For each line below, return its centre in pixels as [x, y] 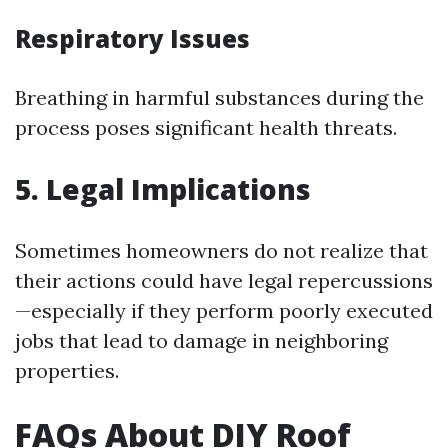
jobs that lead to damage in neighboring [201, 341]
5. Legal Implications [163, 189]
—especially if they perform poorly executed [224, 311]
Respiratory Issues [132, 39]
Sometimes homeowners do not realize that [221, 251]
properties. [67, 371]
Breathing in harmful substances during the [219, 98]
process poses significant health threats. [206, 128]
